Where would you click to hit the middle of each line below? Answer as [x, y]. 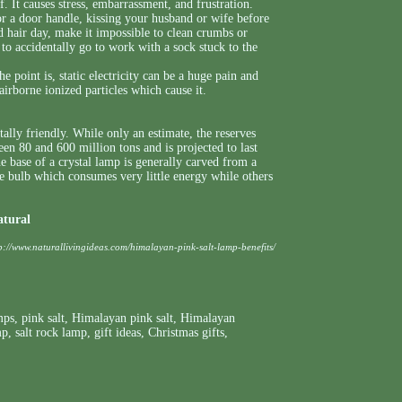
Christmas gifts [186, 332]
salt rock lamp [51, 332]
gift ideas [118, 332]
